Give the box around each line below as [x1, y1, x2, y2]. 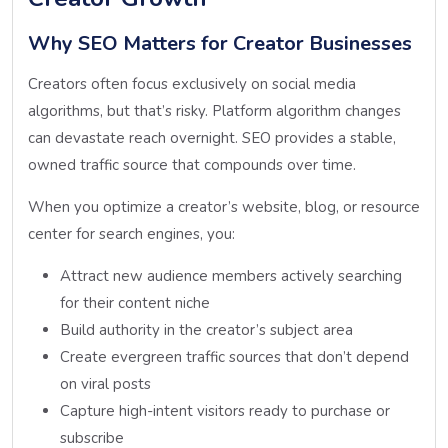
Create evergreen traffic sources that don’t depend [60, 346, 409, 367]
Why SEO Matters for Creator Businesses [28, 29, 412, 57]
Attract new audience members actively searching [60, 265, 402, 286]
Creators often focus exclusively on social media [28, 73, 356, 94]
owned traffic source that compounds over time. [28, 154, 356, 175]
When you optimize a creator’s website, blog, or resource [28, 196, 420, 217]
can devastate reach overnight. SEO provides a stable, [28, 127, 396, 148]
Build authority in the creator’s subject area [60, 319, 353, 340]
